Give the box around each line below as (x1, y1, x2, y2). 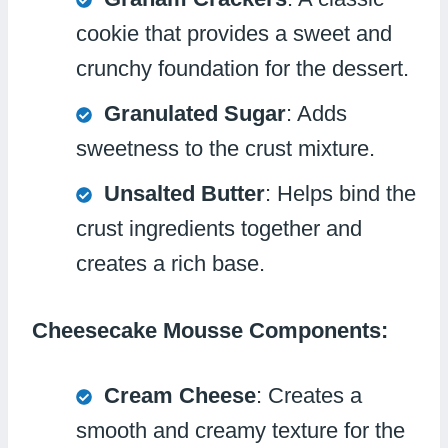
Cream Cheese (104, 382, 256, 408)
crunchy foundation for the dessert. (76, 55, 409, 81)
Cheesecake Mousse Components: (32, 317, 388, 343)
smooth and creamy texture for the (76, 417, 405, 443)
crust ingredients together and (76, 215, 362, 241)
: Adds (286, 100, 347, 126)
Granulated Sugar (104, 100, 286, 126)
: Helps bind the (265, 180, 416, 206)
